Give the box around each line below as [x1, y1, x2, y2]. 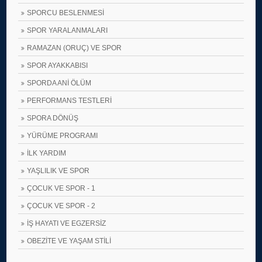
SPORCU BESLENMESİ [27, 9, 105, 17]
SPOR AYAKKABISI [27, 61, 88, 70]
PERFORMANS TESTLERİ [27, 96, 112, 105]
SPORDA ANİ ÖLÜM [27, 79, 92, 87]
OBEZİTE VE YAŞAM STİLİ [27, 237, 112, 245]
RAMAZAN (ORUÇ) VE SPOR [27, 44, 122, 52]
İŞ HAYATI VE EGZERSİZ [27, 219, 106, 227]
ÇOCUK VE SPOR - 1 [27, 184, 96, 192]
